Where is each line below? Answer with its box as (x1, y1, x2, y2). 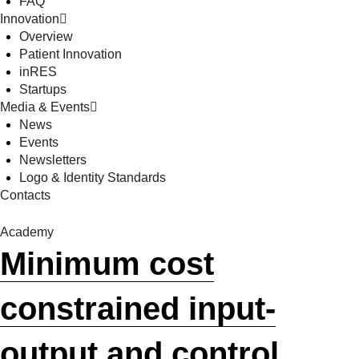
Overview (19, 29, 73, 43)
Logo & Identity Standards (19, 170, 166, 184)
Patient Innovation (19, 46, 122, 61)
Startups (19, 82, 67, 96)
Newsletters (19, 152, 87, 167)
